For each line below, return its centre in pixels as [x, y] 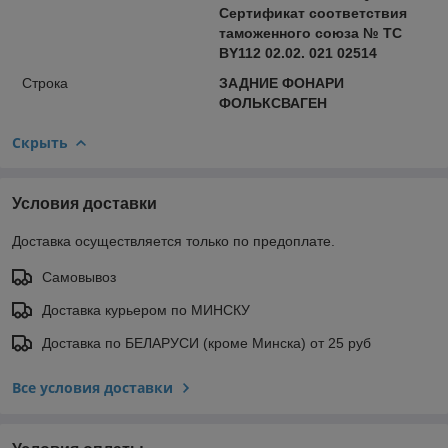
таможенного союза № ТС [310, 32]
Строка [45, 82]
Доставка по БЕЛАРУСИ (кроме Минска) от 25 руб [206, 342]
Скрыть [40, 142]
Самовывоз [79, 276]
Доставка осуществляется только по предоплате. [173, 240]
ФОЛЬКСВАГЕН [272, 102]
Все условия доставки [92, 387]
